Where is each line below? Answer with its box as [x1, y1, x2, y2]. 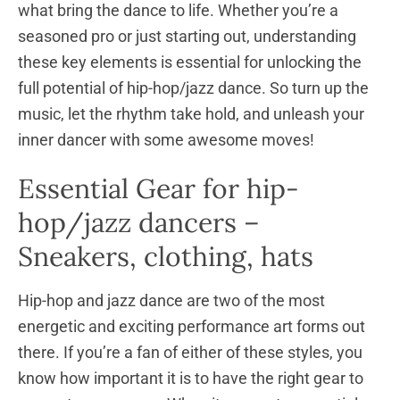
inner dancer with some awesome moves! [18, 130, 314, 150]
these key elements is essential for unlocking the [18, 53, 362, 72]
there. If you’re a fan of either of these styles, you [18, 342, 362, 362]
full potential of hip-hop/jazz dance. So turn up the [18, 79, 369, 98]
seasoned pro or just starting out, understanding [18, 27, 356, 46]
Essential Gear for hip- [18, 171, 299, 205]
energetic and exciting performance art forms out [18, 316, 365, 336]
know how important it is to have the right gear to [18, 368, 363, 387]
